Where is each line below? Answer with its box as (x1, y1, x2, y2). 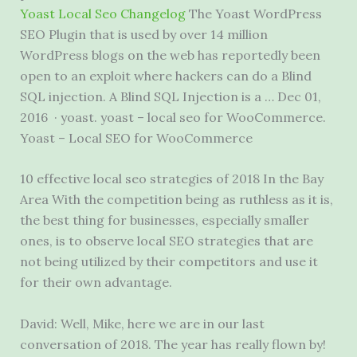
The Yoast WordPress (185, 5, 322, 22)
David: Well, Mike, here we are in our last (19, 315, 265, 331)
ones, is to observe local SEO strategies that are (19, 233, 313, 249)
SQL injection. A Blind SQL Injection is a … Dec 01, (19, 88, 321, 104)
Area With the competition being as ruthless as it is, (19, 191, 333, 208)
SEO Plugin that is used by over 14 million (19, 25, 268, 42)
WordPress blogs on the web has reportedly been (19, 46, 320, 63)
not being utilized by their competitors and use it (19, 253, 318, 270)
